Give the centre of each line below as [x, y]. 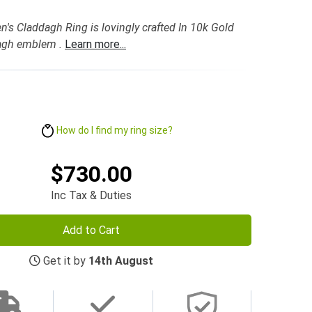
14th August [121, 260]
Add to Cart [91, 231]
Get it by [64, 260]
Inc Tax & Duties [91, 195]
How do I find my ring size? [115, 131]
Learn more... [95, 44]
